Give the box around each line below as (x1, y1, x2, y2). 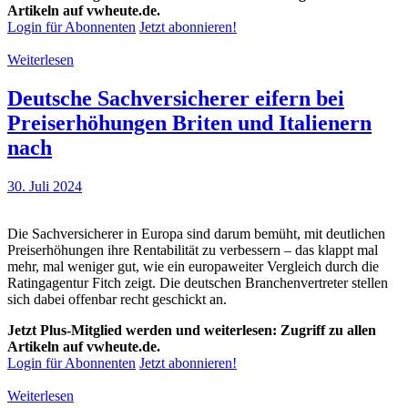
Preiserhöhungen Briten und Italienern (7, 110, 372, 135)
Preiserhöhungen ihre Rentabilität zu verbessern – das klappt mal (7, 241, 378, 258)
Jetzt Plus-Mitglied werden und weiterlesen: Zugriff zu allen (7, 321, 376, 338)
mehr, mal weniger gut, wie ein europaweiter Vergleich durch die (7, 258, 379, 274)
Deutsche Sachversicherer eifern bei (7, 86, 344, 110)
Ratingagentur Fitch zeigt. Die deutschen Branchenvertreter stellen (7, 274, 388, 291)
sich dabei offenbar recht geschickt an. (7, 291, 227, 307)
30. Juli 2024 (7, 178, 82, 194)
